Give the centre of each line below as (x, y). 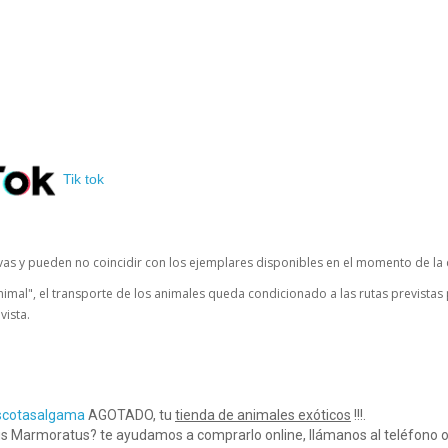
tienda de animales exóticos (263, 415)
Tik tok (84, 178)
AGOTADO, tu (130, 415)
